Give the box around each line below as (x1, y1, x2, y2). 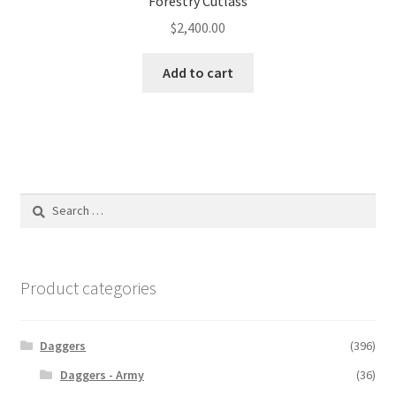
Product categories (19, 276, 156, 299)
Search (19, 194, 57, 210)
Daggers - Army (59, 367, 144, 384)
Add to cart (163, 64, 233, 82)
